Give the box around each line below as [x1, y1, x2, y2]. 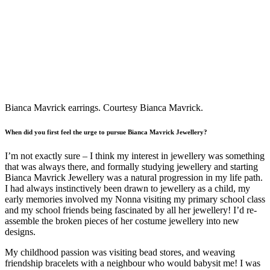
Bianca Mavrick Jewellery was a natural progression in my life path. [5, 172, 263, 183]
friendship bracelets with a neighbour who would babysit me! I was [5, 257, 260, 268]
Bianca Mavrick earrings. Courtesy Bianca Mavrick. [5, 102, 203, 113]
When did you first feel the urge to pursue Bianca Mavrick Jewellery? [5, 128, 209, 136]
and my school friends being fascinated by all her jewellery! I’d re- [5, 204, 257, 215]
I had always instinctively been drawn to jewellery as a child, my [5, 183, 250, 193]
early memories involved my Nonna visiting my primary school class [5, 193, 265, 204]
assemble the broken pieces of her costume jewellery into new [5, 215, 239, 226]
